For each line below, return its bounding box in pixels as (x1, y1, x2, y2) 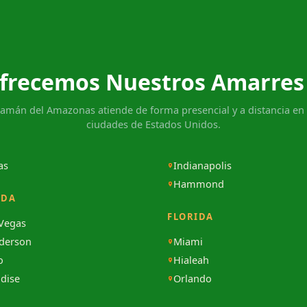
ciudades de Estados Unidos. (86, 117, 221, 132)
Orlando (173, 271, 212, 286)
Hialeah (173, 253, 209, 267)
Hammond (173, 177, 224, 191)
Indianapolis (173, 158, 232, 173)
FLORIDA (167, 210, 214, 223)
